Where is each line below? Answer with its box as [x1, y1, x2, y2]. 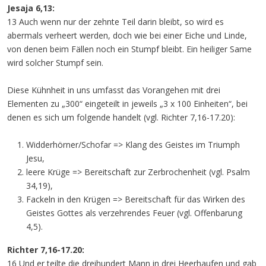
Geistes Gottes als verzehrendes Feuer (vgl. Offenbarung [26, 207, 242, 218]
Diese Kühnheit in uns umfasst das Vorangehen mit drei [7, 84, 220, 96]
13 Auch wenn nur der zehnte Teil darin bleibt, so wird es [7, 16, 224, 27]
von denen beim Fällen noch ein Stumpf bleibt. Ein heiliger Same [7, 43, 252, 55]
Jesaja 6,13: [7, 2, 55, 14]
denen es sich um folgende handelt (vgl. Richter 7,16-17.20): [7, 112, 235, 123]
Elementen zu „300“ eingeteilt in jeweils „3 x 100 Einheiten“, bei [7, 98, 248, 109]
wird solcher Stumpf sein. [7, 57, 103, 68]
